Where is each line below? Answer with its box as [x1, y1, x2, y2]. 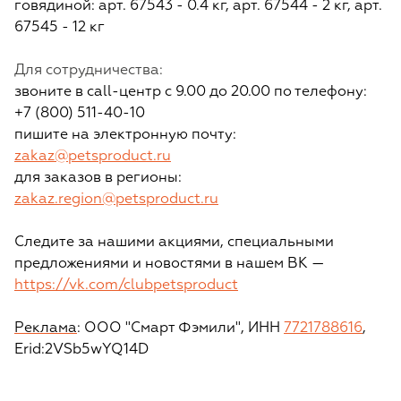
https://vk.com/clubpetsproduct [14, 278, 238, 294]
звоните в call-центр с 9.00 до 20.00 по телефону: [14, 85, 367, 100]
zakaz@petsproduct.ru [14, 149, 171, 165]
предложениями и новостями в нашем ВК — [14, 257, 325, 272]
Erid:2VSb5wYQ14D [14, 343, 149, 358]
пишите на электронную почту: [14, 128, 236, 143]
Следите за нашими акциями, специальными [14, 235, 334, 251]
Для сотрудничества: [14, 64, 163, 79]
